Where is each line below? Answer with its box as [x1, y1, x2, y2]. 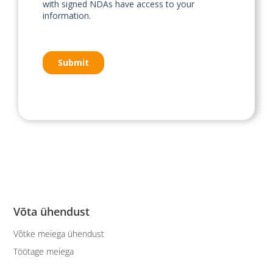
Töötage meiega [13, 245, 74, 257]
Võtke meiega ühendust [13, 227, 105, 239]
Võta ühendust [13, 204, 90, 219]
